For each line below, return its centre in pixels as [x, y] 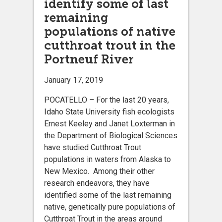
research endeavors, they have [97, 183]
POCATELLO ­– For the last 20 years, [107, 100]
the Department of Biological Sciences [111, 136]
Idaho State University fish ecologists [109, 112]
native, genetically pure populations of [110, 207]
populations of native [110, 32]
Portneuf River [89, 59]
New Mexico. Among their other [99, 171]
